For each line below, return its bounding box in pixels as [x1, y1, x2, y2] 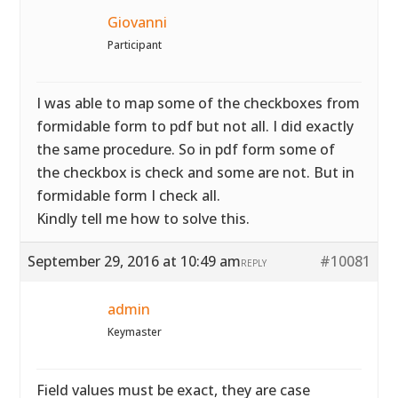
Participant [107, 37, 163, 52]
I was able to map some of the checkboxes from [36, 93, 361, 113]
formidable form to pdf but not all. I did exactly [36, 116, 354, 136]
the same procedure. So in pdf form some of [36, 139, 336, 159]
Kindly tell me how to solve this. [36, 209, 251, 228]
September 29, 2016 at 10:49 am [28, 251, 242, 271]
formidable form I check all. [36, 186, 221, 205]
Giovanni [107, 12, 168, 32]
